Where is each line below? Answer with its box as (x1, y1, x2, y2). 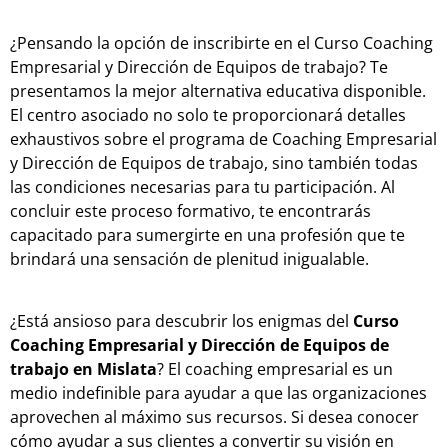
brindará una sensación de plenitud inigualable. (10, 248, 369, 270)
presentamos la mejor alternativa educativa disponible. (10, 80, 426, 102)
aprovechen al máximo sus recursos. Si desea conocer (10, 406, 419, 429)
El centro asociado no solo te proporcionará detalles (10, 104, 406, 126)
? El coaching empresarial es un (157, 358, 393, 381)
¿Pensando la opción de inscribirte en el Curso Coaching (10, 32, 433, 54)
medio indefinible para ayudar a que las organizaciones (10, 382, 427, 405)
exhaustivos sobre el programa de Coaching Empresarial (10, 128, 437, 150)
